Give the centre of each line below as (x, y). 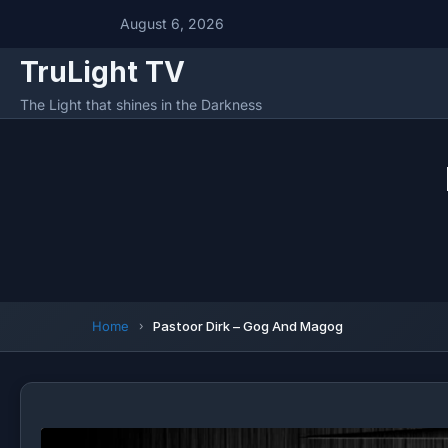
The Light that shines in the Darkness (141, 104)
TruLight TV (102, 72)
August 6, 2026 (169, 23)
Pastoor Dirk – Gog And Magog (248, 326)
